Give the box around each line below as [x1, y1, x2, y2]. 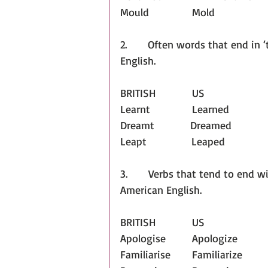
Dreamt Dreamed [120, 118, 232, 132]
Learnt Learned [120, 102, 229, 116]
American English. [120, 183, 202, 197]
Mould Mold [192, 5, 215, 19]
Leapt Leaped [120, 135, 225, 148]
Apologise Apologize [192, 232, 237, 245]
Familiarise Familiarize [192, 248, 242, 261]
